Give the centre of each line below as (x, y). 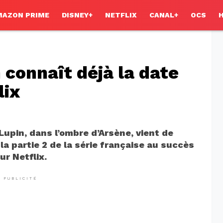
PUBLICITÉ (20, 178)
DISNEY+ (77, 15)
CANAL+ (164, 15)
